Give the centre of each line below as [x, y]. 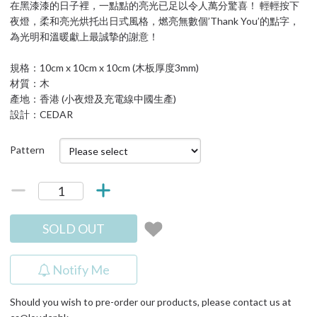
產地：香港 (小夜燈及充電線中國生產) [93, 99]
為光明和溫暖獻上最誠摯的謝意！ [84, 36]
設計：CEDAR [41, 114]
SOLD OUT [74, 229]
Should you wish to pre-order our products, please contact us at [151, 302]
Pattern [27, 150]
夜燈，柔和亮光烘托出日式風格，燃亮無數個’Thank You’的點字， [155, 21]
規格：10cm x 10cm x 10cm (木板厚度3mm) [104, 68]
